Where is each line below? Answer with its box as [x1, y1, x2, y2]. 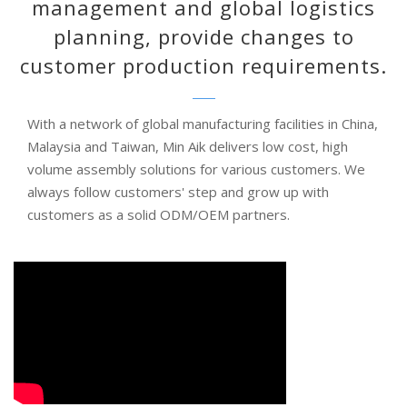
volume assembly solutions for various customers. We [27, 159, 365, 178]
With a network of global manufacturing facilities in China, [27, 114, 378, 133]
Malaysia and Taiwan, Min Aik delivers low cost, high [27, 136, 348, 155]
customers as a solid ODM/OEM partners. [27, 204, 290, 223]
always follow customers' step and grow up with [27, 182, 329, 201]
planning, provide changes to [53, 23, 354, 50]
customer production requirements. [20, 52, 387, 79]
